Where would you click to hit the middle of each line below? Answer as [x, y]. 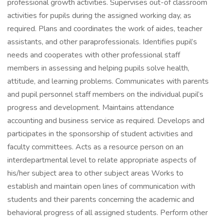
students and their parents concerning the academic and [101, 200]
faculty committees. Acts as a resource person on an [95, 147]
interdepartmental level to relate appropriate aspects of [102, 160]
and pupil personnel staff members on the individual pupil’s [105, 94]
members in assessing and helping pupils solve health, [98, 68]
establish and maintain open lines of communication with [101, 186]
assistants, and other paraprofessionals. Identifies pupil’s [102, 42]
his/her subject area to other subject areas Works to [95, 173]
